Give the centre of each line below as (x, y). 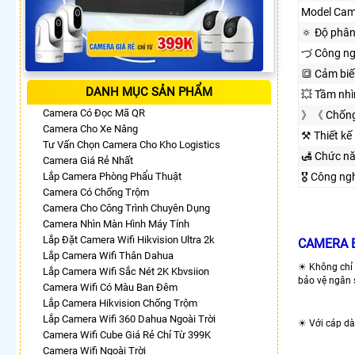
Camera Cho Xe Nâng (90, 128)
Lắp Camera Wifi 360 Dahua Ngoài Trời (129, 319)
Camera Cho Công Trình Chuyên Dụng (126, 208)
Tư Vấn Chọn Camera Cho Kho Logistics (132, 144)
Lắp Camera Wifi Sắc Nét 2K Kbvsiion (126, 271)
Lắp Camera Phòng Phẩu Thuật (112, 176)
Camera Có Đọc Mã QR (94, 113)
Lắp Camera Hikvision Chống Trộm (120, 303)
